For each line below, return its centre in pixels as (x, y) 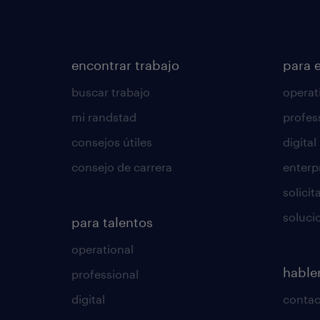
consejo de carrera (122, 167)
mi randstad (104, 117)
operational (102, 249)
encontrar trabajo (125, 65)
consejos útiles (112, 142)
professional (105, 274)
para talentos (112, 222)
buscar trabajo (111, 92)
